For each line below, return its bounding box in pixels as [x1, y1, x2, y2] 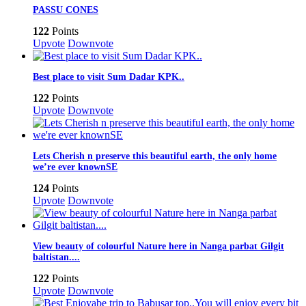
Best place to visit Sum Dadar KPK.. [33, 72, 184, 83]
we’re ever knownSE [33, 162, 117, 173]
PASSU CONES [33, 5, 98, 16]
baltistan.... [33, 252, 80, 263]
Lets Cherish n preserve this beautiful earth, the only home [33, 151, 277, 162]
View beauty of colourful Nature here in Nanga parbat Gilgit [33, 241, 284, 252]
